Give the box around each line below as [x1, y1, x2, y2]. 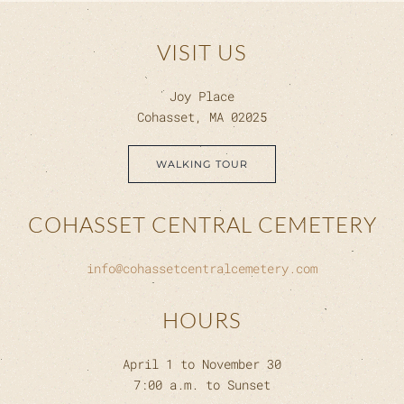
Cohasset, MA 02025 [137, 107, 267, 125]
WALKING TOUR [156, 157, 248, 170]
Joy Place [170, 87, 234, 105]
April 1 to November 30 [123, 354, 281, 372]
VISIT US [157, 38, 247, 66]
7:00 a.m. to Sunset [133, 375, 271, 393]
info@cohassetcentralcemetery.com [87, 259, 317, 277]
